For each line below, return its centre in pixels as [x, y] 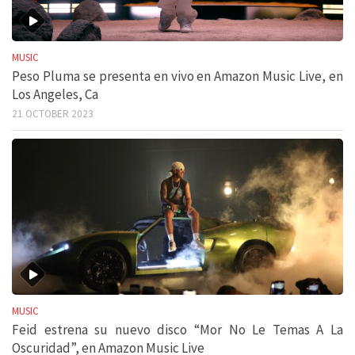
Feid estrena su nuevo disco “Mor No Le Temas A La [177, 330]
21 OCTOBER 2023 [53, 114]
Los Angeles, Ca [55, 95]
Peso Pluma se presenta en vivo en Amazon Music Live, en [177, 76]
